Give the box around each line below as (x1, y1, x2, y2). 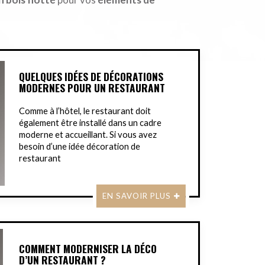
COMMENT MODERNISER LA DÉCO (19, 241, 157, 257)
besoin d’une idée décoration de (19, 141, 141, 152)
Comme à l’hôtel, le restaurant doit (19, 106, 151, 117)
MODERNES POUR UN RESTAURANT (19, 80, 166, 96)
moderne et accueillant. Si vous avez (19, 130, 157, 140)
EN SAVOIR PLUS (102, 191, 171, 201)
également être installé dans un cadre (19, 118, 162, 128)
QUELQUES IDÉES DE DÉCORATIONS (19, 69, 164, 85)
